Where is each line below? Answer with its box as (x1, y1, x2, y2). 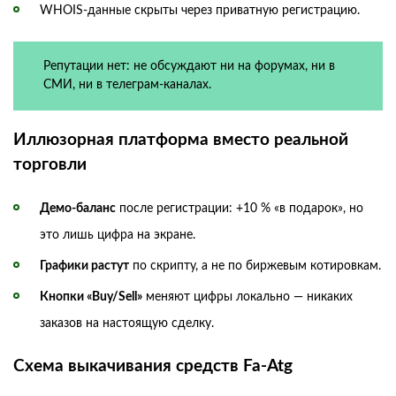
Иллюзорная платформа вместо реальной (13, 131, 348, 148)
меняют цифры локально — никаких (142, 290, 353, 303)
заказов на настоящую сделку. (40, 316, 214, 330)
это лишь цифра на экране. (40, 228, 195, 241)
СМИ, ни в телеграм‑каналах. (42, 79, 211, 92)
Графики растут (40, 259, 129, 272)
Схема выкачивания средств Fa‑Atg (13, 357, 293, 375)
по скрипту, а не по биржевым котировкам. (129, 259, 381, 272)
